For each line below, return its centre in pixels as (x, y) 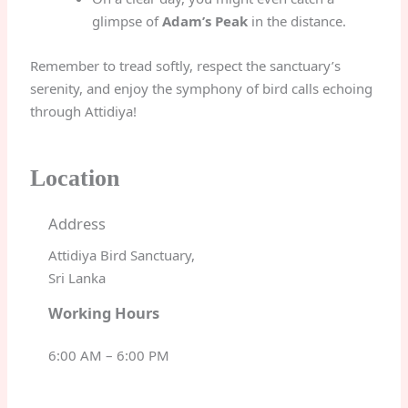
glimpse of (127, 20)
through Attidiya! (84, 111)
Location (75, 178)
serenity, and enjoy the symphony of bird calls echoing (202, 88)
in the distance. (296, 20)
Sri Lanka (77, 277)
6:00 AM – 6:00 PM (109, 355)
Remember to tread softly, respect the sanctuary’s (186, 65)
